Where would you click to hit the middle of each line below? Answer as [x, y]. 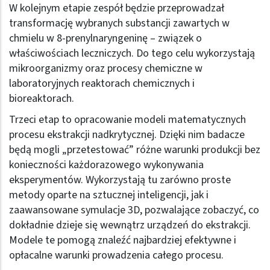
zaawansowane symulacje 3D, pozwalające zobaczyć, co [134, 210]
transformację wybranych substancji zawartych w [119, 23]
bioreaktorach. [42, 98]
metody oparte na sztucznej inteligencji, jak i [109, 195]
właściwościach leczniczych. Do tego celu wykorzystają [132, 53]
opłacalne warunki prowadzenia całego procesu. [116, 255]
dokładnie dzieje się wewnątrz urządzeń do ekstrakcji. [130, 225]
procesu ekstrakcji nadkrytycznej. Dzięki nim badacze [127, 134]
